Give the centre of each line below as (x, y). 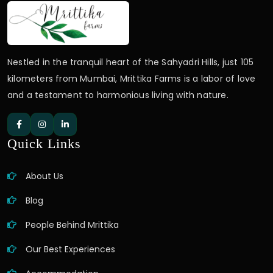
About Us (44, 176)
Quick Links (44, 144)
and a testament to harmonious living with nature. (118, 95)
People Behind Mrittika (72, 225)
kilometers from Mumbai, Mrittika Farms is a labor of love (132, 79)
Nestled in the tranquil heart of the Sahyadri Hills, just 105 (131, 62)
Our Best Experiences (70, 250)
